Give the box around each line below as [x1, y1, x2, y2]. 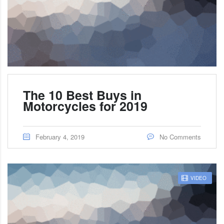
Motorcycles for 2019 [23, 96, 147, 115]
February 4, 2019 [35, 131, 84, 141]
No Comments [157, 131, 201, 141]
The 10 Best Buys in [23, 85, 141, 104]
